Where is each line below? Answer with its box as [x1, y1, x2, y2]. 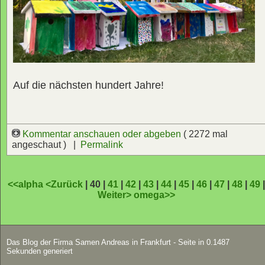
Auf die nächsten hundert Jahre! [13, 79, 164, 91]
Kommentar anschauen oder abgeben [20, 128, 183, 139]
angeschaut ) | [12, 139, 80, 150]
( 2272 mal [183, 128, 228, 139]
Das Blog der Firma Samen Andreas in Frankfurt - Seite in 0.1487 [7, 237, 230, 247]
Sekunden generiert [7, 246, 73, 256]
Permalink [80, 139, 123, 150]
